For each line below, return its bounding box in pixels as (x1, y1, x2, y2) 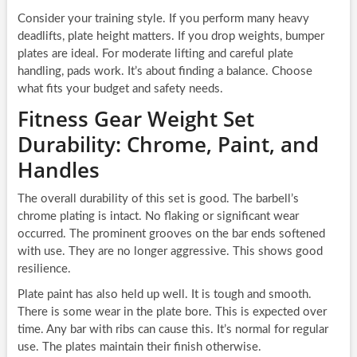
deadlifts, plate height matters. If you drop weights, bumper (17, 30, 324, 43)
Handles (17, 155, 100, 185)
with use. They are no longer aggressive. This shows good (17, 245, 323, 258)
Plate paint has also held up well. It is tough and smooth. (17, 288, 312, 301)
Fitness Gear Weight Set (17, 104, 254, 134)
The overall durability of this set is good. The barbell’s (17, 193, 299, 206)
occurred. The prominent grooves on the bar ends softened (17, 228, 325, 241)
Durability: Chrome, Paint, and (17, 130, 319, 159)
